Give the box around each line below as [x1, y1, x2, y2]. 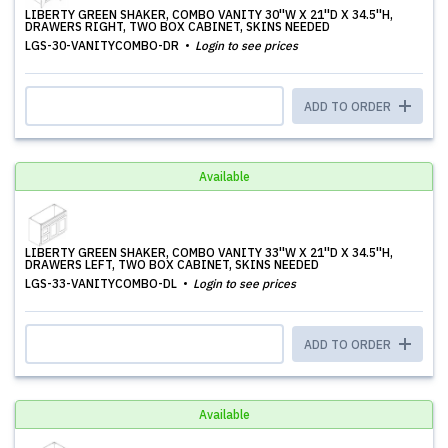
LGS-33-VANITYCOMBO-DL [25, 276, 180, 291]
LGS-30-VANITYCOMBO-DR [25, 38, 182, 53]
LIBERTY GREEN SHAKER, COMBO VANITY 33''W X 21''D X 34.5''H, [25, 245, 393, 260]
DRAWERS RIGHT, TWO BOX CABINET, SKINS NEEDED [25, 19, 330, 34]
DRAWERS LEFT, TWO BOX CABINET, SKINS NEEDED [25, 257, 319, 272]
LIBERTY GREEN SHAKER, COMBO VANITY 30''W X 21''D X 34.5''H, [25, 7, 393, 22]
